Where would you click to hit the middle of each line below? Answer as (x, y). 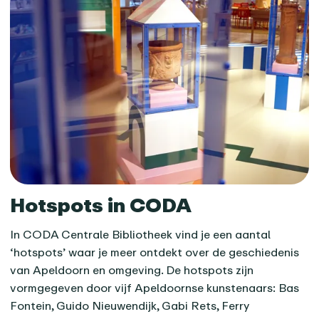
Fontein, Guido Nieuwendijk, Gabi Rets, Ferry (130, 305)
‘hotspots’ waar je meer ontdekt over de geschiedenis (155, 252)
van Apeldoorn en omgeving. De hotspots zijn (132, 270)
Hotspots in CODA (101, 204)
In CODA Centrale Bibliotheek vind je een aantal (141, 234)
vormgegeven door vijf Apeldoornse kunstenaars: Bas (155, 287)
